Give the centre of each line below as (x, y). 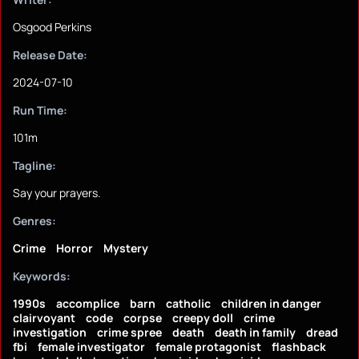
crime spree (129, 333)
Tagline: (34, 166)
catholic (188, 304)
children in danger (271, 304)
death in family (255, 333)
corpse (143, 318)
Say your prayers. (57, 193)
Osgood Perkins (52, 27)
